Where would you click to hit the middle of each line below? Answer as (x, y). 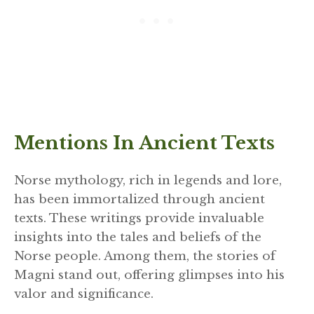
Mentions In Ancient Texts (144, 143)
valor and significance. (84, 294)
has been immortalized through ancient (139, 200)
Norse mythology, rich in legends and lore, (148, 181)
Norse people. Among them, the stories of (145, 257)
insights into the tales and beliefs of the (138, 238)
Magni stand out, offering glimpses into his (149, 275)
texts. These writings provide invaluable (139, 219)
